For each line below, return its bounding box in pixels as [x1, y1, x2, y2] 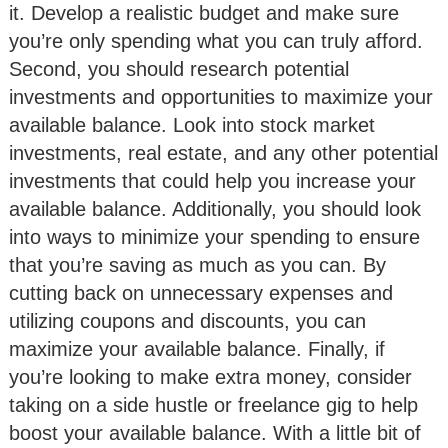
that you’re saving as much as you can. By [9, 254, 386, 277]
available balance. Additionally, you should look [9, 198, 421, 221]
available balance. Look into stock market [9, 114, 375, 137]
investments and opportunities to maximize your [9, 86, 433, 109]
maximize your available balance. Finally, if [9, 338, 385, 361]
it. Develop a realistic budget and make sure [9, 2, 399, 25]
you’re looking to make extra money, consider [9, 366, 412, 389]
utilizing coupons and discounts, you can [9, 310, 366, 333]
